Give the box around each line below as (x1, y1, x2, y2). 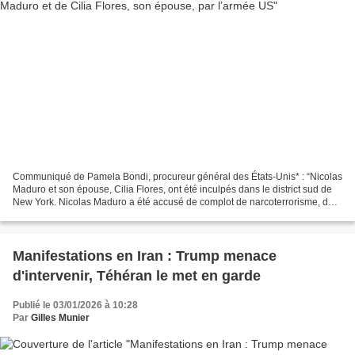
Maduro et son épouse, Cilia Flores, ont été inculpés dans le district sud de (13, 183, 332, 195)
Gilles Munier (31, 311, 90, 323)
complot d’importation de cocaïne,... (13, 208, 165, 220)
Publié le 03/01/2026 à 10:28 (13, 299, 138, 311)
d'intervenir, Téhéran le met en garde (13, 267, 261, 284)
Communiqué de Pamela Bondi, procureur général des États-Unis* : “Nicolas (13, 170, 342, 182)
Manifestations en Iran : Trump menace (13, 247, 277, 264)
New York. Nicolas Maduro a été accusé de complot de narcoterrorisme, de (13, 196, 334, 208)
